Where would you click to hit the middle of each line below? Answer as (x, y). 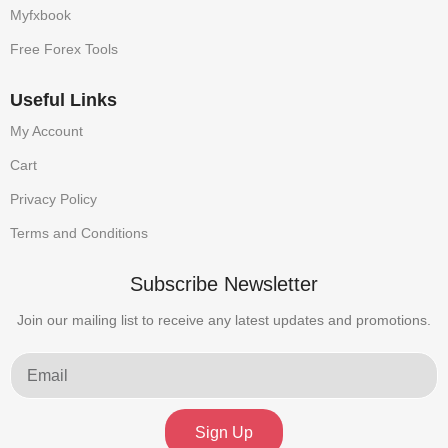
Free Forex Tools (64, 49)
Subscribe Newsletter (224, 284)
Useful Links (63, 100)
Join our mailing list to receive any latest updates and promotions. (224, 320)
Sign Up (224, 432)
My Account (46, 131)
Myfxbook (40, 15)
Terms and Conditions (79, 233)
